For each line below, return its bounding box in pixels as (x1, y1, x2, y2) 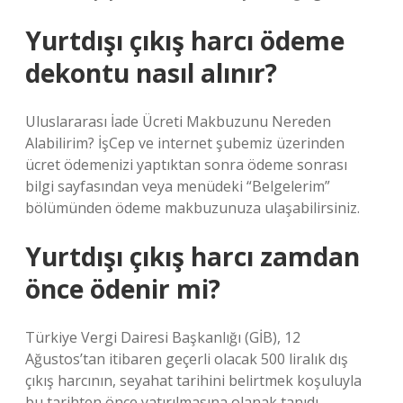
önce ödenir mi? (25, 272, 220, 306)
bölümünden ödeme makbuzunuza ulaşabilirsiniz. (25, 198, 360, 218)
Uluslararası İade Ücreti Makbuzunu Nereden (25, 112, 331, 131)
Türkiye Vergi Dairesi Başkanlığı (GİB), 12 (25, 327, 300, 347)
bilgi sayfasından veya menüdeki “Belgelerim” (25, 176, 330, 196)
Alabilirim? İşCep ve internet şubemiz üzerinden (25, 133, 345, 153)
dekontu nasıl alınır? (25, 56, 277, 90)
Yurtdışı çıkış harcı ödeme (25, 23, 345, 58)
